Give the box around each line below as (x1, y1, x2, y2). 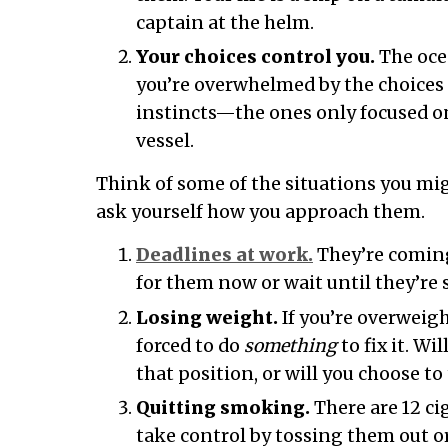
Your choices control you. (136, 46, 375, 69)
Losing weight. (136, 306, 278, 329)
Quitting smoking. (136, 397, 310, 420)
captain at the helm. (136, 11, 314, 34)
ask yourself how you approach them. (96, 201, 425, 224)
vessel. (136, 130, 194, 153)
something (244, 334, 337, 357)
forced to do (136, 334, 244, 357)
